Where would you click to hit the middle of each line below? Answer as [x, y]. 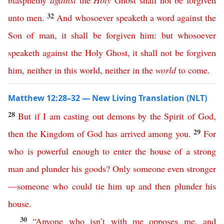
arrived [133, 133]
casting [76, 116]
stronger [201, 168]
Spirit [174, 116]
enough [85, 151]
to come [193, 70]
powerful [53, 151]
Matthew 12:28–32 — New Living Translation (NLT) [107, 98]
